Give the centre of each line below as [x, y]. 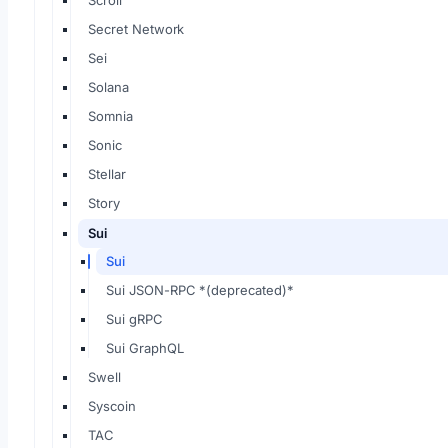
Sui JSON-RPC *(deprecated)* [200, 290]
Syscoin [112, 406]
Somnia [110, 116]
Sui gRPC [134, 319]
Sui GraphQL [145, 348]
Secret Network [136, 29]
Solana [108, 87]
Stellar [107, 174]
